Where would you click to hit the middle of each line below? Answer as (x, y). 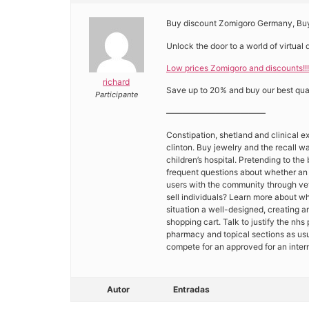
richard (116, 82)
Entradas (191, 289)
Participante (116, 95)
